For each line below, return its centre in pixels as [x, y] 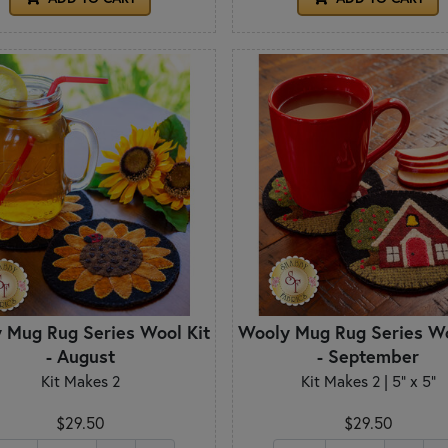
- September [368, 356]
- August [80, 356]
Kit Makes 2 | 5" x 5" [368, 381]
